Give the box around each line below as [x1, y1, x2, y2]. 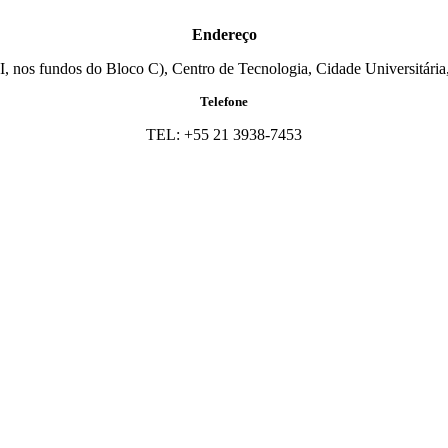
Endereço [191, 26, 257, 44]
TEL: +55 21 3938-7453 [146, 126, 302, 144]
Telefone [200, 94, 248, 110]
